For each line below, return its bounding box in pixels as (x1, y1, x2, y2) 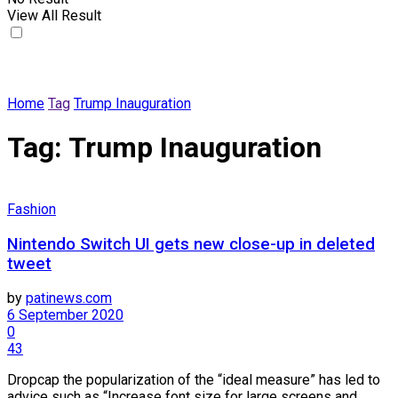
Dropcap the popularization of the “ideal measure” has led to (7, 371, 380, 389)
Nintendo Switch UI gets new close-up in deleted (7, 234, 375, 254)
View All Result (7, 7, 101, 24)
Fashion (7, 200, 56, 218)
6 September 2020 (7, 306, 123, 324)
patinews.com (26, 290, 112, 307)
